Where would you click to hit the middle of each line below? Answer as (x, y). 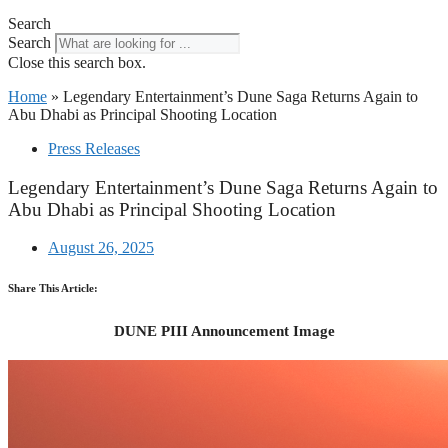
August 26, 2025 (101, 248)
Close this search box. (77, 62)
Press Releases (94, 148)
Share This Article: (53, 288)
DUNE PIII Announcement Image (224, 331)
